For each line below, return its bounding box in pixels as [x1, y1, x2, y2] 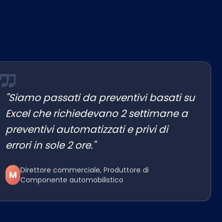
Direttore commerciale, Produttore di [20, 165, 149, 175]
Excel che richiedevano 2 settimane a [5, 107, 188, 120]
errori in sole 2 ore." [5, 138, 96, 152]
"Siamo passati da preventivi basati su [5, 91, 195, 105]
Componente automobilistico [20, 175, 123, 185]
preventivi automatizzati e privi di [5, 122, 168, 136]
